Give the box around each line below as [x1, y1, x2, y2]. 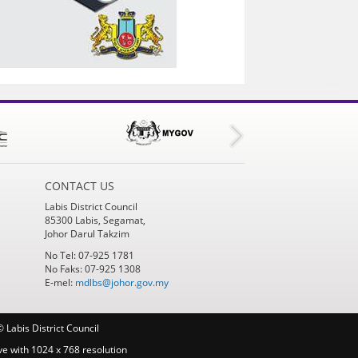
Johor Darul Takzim [44, 226, 129, 241]
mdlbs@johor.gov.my [74, 275, 169, 289]
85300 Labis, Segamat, [44, 213, 145, 227]
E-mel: [44, 275, 75, 289]
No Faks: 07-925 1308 [44, 261, 141, 276]
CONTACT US [44, 177, 114, 193]
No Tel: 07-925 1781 [44, 248, 134, 262]
